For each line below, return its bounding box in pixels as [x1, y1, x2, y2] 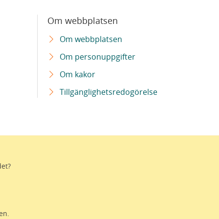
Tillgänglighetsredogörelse [60, 86, 157, 97]
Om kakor [60, 68, 95, 80]
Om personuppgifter [60, 51, 135, 62]
